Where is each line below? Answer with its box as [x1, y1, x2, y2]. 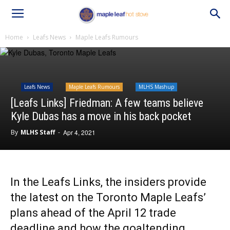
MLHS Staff [21, 128, 55, 137]
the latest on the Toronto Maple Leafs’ [10, 191, 206, 204]
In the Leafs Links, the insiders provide [10, 176, 206, 188]
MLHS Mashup [139, 83, 174, 90]
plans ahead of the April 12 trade [10, 206, 176, 219]
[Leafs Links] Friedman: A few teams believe [11, 97, 203, 109]
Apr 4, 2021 [63, 128, 95, 137]
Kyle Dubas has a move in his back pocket [11, 110, 191, 123]
